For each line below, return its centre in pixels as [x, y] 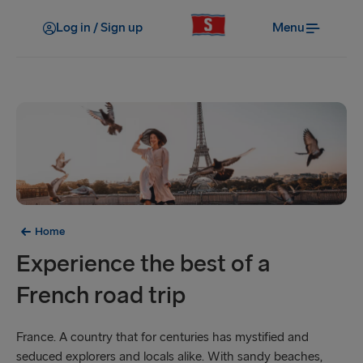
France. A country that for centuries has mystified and [162, 337]
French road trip [101, 295]
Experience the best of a [143, 264]
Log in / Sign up [99, 28]
